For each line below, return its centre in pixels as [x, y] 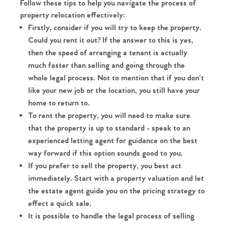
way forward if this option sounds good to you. [105, 153]
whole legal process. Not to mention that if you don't [116, 78]
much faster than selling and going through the [106, 65]
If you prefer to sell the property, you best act [105, 166]
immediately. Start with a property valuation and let [116, 178]
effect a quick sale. [60, 203]
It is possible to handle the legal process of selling [111, 216]
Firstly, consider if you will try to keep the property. [115, 28]
